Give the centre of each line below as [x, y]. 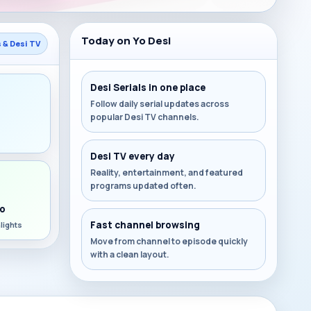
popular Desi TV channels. [145, 117]
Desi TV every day [133, 156]
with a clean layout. [130, 254]
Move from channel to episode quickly [169, 241]
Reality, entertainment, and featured [167, 173]
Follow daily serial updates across [160, 104]
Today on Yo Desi [126, 41]
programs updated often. [143, 186]
